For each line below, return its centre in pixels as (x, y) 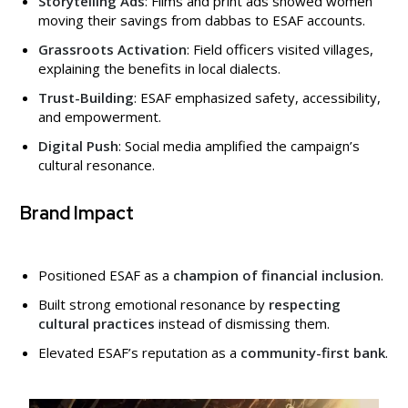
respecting (305, 304)
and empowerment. (100, 116)
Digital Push (78, 145)
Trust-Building (86, 97)
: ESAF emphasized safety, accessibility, (257, 97)
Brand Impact (77, 213)
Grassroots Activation (112, 49)
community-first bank (313, 352)
